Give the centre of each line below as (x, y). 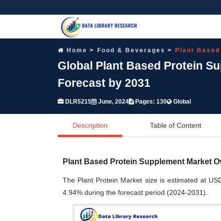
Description (90, 125)
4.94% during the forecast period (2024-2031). (135, 192)
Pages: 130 (150, 101)
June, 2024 (113, 101)
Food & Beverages (131, 50)
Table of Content (176, 125)
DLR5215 (77, 101)
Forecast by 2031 (104, 83)
